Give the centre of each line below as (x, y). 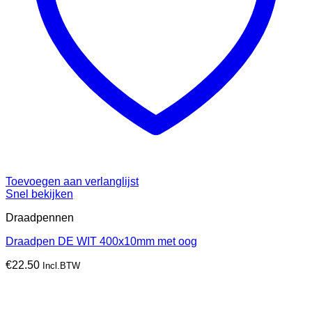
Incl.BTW (61, 266)
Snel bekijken (39, 194)
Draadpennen (40, 218)
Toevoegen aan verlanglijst (72, 182)
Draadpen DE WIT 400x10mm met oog (101, 242)
